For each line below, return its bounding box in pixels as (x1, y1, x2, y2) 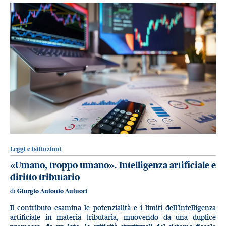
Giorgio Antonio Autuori (17, 187, 87, 195)
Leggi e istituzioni (10, 145, 62, 153)
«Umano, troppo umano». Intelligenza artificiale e (10, 159, 216, 171)
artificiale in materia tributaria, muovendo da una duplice (10, 212, 216, 222)
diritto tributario (10, 171, 80, 183)
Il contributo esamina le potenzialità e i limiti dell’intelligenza (10, 202, 216, 212)
